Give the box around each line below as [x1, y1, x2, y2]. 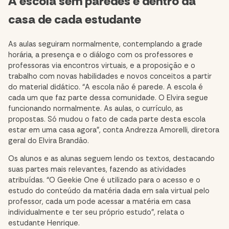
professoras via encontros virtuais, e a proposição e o [8, 60, 195, 71]
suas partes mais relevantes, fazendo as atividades [8, 165, 186, 175]
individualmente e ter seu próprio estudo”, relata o [8, 208, 185, 218]
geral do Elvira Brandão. [8, 135, 89, 146]
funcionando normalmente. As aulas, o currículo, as [8, 103, 183, 113]
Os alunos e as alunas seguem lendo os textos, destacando [8, 154, 215, 164]
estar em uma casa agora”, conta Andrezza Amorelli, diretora [8, 125, 219, 135]
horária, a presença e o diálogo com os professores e [8, 50, 193, 60]
